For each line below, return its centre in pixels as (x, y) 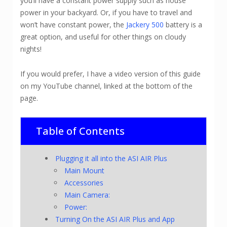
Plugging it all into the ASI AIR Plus (111, 158)
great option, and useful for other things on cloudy (103, 36)
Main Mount (85, 170)
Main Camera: (87, 195)
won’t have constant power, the (73, 24)
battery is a (183, 24)
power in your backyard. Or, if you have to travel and (106, 12)
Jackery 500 (145, 24)
